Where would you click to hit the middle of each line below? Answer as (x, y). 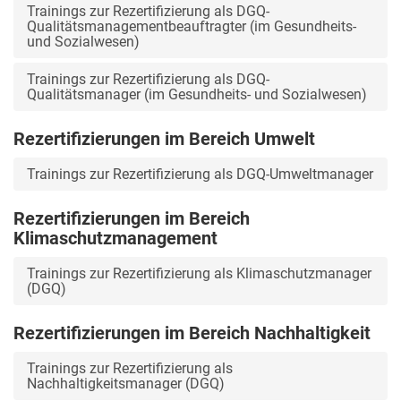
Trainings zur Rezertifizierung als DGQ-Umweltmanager (200, 174)
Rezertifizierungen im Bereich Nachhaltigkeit (192, 333)
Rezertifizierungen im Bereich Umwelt (164, 138)
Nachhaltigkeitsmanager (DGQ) (126, 383)
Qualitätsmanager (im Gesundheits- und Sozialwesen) (197, 94)
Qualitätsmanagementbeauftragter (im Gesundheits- (192, 26)
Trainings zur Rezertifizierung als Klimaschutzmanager (199, 273)
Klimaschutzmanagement (115, 238)
